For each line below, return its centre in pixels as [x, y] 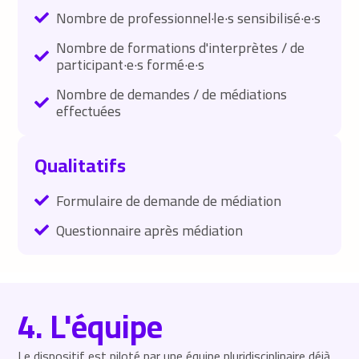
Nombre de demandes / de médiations [172, 94]
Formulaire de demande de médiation [169, 200]
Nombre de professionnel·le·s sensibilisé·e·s [189, 18]
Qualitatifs [80, 166]
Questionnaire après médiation [150, 230]
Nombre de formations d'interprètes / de [181, 47]
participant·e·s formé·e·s [131, 64]
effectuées [89, 111]
